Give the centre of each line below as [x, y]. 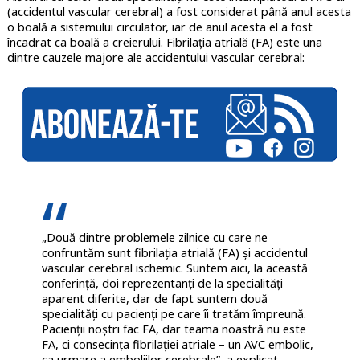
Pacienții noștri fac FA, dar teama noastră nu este [174, 329]
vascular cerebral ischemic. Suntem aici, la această [174, 268]
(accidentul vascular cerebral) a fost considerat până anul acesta [179, 12]
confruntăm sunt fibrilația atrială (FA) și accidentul [174, 252]
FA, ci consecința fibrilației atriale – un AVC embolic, [177, 344]
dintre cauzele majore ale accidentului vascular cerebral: [155, 58]
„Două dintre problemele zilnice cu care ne [154, 237]
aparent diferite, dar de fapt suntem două [154, 298]
